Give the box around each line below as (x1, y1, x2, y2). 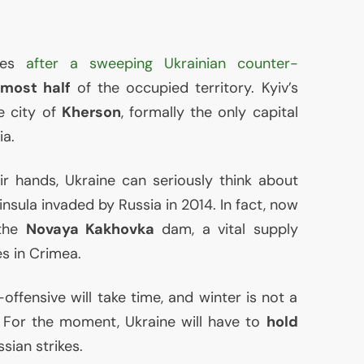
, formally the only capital (120, 102, 298, 123)
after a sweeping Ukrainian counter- (25, 54, 298, 74)
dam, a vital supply (154, 219, 298, 240)
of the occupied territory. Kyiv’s (70, 78, 298, 98)
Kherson (61, 102, 121, 123)
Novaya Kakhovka (25, 219, 154, 240)
